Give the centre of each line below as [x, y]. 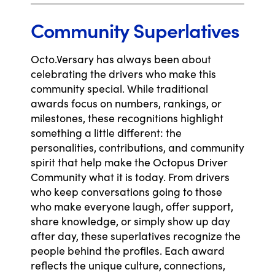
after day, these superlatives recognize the [136, 236]
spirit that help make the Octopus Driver [129, 162]
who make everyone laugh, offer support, [132, 207]
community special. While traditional [119, 89]
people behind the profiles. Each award [128, 251]
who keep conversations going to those [126, 192]
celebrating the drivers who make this [123, 74]
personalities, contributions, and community [137, 148]
